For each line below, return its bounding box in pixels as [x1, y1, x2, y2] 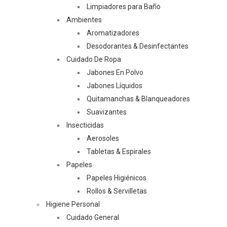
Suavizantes [87, 108, 127, 116]
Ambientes [66, 16, 102, 24]
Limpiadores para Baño [87, 3, 161, 11]
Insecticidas [66, 121, 104, 129]
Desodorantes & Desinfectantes [87, 42, 188, 50]
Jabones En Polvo [87, 68, 143, 77]
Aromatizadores [87, 29, 139, 37]
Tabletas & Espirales [87, 147, 151, 156]
